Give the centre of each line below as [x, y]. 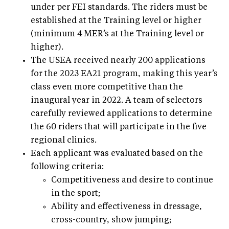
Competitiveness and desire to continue [132, 180]
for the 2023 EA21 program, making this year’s [124, 74]
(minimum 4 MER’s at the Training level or [117, 34]
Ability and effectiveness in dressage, [127, 207]
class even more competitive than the [107, 87]
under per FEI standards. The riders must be [119, 7]
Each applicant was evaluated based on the [117, 154]
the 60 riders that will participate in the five [119, 127]
